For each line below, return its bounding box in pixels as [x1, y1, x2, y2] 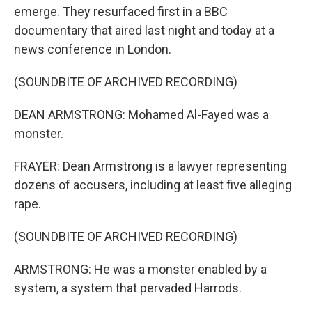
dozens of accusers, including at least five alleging [14, 178, 292, 192]
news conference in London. [14, 42, 171, 56]
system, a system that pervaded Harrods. [14, 281, 242, 295]
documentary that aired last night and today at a [14, 23, 274, 38]
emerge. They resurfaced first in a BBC [14, 4, 228, 19]
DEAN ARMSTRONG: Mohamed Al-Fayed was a [14, 107, 269, 122]
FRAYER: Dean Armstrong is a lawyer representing [14, 159, 287, 173]
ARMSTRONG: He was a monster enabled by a [14, 262, 267, 276]
